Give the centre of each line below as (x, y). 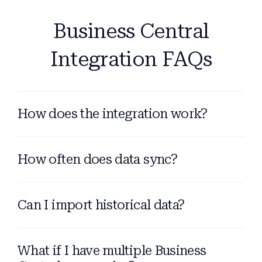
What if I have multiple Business (112, 251)
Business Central (131, 31)
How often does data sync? (97, 159)
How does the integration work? (113, 114)
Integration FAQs (131, 59)
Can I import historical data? (101, 205)
